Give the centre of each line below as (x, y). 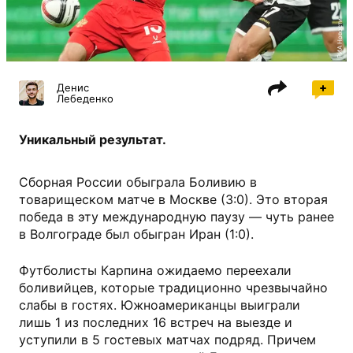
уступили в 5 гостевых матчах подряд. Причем (167, 340)
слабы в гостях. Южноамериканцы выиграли (160, 305)
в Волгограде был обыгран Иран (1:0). (136, 234)
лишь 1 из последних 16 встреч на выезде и (156, 322)
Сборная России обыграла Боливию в (138, 182)
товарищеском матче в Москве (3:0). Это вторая (173, 199)
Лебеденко (85, 98)
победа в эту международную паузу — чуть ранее (176, 217)
